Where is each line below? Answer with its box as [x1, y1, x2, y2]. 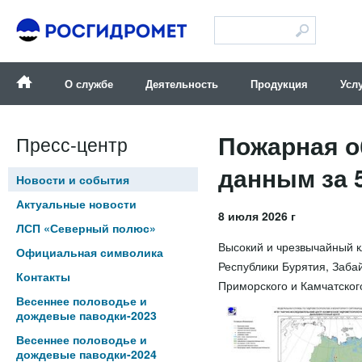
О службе [65, 76, 113, 91]
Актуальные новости [16, 196, 137, 212]
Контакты [16, 268, 70, 284]
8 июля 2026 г [218, 208, 296, 224]
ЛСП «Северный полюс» [16, 220, 156, 236]
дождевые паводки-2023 [16, 307, 157, 323]
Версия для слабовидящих [213, 65, 356, 80]
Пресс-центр [16, 130, 128, 158]
